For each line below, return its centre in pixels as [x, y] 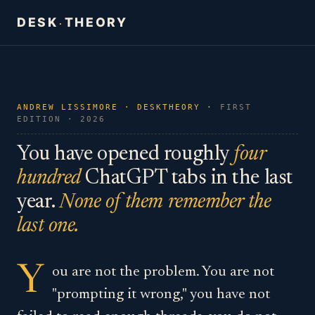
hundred [49, 179]
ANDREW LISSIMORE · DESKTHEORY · [118, 107]
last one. [49, 226]
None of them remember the [165, 202]
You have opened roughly [126, 155]
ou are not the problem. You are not [163, 272]
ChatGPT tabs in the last [187, 179]
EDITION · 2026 [62, 119]
